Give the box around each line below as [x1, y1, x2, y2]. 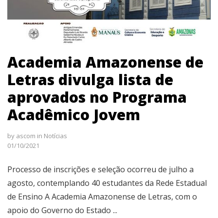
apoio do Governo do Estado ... [7, 205, 117, 216]
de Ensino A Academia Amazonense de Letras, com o [7, 191, 197, 202]
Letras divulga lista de [7, 70, 173, 90]
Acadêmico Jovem [7, 105, 140, 125]
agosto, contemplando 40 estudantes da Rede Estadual [7, 178, 207, 188]
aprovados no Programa [7, 87, 187, 107]
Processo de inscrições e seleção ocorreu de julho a [7, 164, 194, 175]
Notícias [44, 131, 67, 140]
